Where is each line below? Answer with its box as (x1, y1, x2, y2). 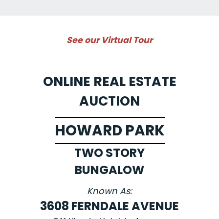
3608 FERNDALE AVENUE (40, 198, 179, 215)
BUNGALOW (75, 162, 144, 178)
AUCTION (79, 92, 140, 110)
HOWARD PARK (54, 120, 165, 141)
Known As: (87, 185, 132, 197)
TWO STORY (74, 145, 145, 161)
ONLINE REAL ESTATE (43, 72, 176, 91)
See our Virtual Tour (66, 34, 153, 46)
